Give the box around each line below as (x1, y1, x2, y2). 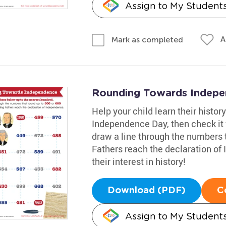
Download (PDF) (107, 186, 186, 195)
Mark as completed (111, 34, 183, 44)
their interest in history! (91, 155, 186, 167)
